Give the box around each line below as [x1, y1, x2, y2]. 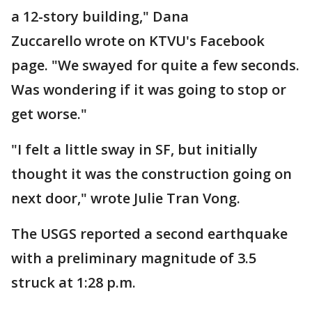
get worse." [11, 104, 87, 124]
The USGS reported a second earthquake [11, 224, 288, 244]
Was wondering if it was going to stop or [11, 80, 286, 100]
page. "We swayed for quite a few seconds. [11, 56, 299, 75]
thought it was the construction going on [11, 164, 292, 184]
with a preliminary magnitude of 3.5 [11, 249, 256, 268]
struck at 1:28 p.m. [11, 273, 139, 292]
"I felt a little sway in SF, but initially [11, 140, 258, 159]
